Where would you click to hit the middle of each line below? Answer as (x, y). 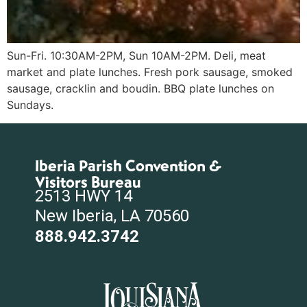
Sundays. (34, 105)
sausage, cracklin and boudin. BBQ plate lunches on (140, 89)
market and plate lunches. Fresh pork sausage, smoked (150, 72)
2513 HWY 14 (84, 196)
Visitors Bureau (88, 182)
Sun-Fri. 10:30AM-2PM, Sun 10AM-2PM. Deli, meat (136, 56)
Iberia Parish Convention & (128, 166)
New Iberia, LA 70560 (112, 216)
